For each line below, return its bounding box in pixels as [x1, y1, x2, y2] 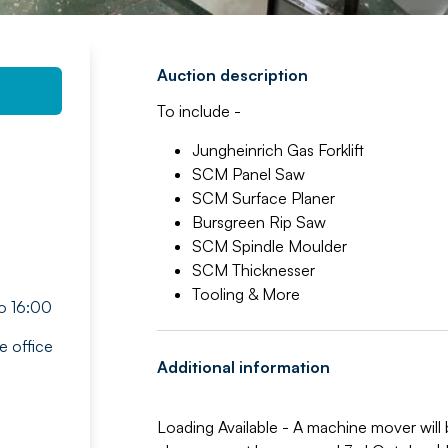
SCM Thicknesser [191, 260, 315, 280]
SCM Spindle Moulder [191, 236, 347, 256]
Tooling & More [191, 284, 300, 304]
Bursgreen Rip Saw [191, 212, 326, 232]
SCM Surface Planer [191, 188, 335, 208]
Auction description [156, 65, 308, 85]
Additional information [156, 357, 330, 377]
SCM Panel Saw [191, 164, 305, 184]
